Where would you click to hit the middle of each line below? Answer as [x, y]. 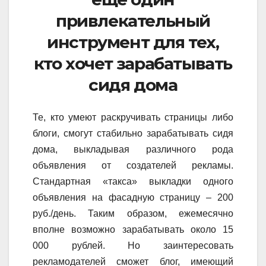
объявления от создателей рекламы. [133, 165]
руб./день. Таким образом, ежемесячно [133, 213]
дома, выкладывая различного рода [133, 149]
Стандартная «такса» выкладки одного [133, 181]
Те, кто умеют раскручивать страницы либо [133, 117]
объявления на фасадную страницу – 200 [133, 197]
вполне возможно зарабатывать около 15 [133, 229]
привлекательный [133, 21]
